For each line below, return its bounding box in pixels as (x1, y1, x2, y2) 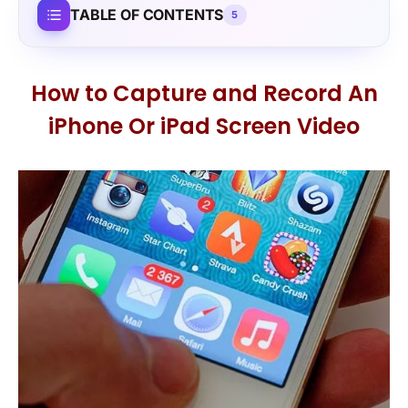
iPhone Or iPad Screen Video (48, 110, 360, 141)
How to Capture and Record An (30, 77, 378, 108)
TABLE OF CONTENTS (70, 5, 224, 24)
